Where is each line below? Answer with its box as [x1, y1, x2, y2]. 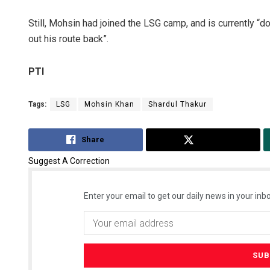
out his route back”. [28, 33, 108, 45]
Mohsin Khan [84, 99, 134, 108]
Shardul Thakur [148, 99, 207, 108]
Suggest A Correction [28, 156, 110, 166]
